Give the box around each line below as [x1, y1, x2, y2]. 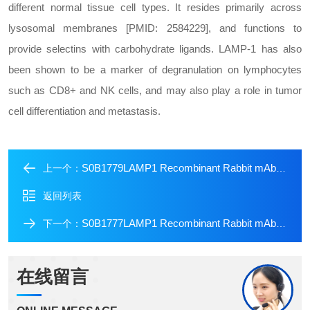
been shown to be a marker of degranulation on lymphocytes [8, 64, 302, 75]
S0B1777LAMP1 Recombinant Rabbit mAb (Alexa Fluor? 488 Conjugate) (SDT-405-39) [82, 217, 276, 229]
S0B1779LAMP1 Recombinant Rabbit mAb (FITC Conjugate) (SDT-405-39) [82, 162, 276, 174]
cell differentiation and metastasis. [8, 105, 161, 117]
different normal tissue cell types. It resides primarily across [8, 1, 302, 13]
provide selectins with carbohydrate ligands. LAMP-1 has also [8, 43, 302, 55]
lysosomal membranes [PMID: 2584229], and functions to [8, 22, 302, 34]
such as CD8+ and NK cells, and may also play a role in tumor [8, 84, 302, 96]
